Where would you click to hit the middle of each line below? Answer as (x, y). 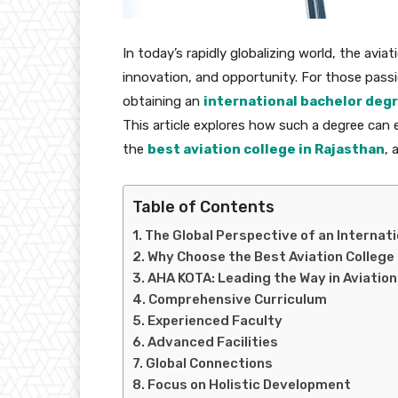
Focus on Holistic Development (249, 384)
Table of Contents (203, 207)
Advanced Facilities (213, 342)
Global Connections (209, 363)
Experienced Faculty (215, 320)
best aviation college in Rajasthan (266, 149)
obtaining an (163, 101)
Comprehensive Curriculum (238, 299)
